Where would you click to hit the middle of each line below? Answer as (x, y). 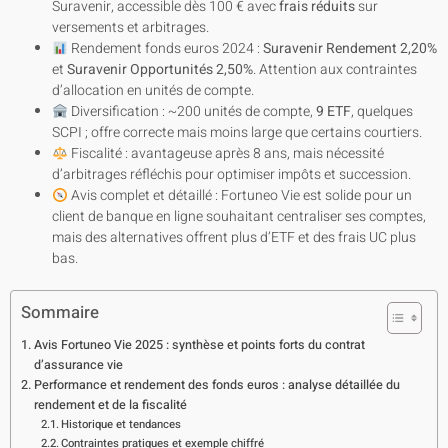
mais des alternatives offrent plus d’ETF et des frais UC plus (234, 238)
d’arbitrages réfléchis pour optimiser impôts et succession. (231, 175)
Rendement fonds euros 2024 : (165, 49)
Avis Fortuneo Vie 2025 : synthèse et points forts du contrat (199, 345)
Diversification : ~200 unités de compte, (191, 112)
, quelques (381, 112)
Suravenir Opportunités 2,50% (160, 70)
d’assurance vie (78, 365)
